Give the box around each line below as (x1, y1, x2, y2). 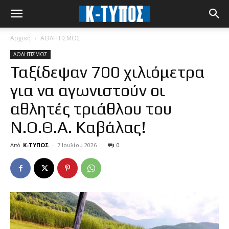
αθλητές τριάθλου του (10, 99, 172, 118)
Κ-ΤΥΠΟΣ (23, 141, 49, 149)
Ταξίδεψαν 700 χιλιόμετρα (10, 62, 205, 81)
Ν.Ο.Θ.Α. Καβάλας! (10, 118, 146, 136)
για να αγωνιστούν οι (10, 81, 165, 100)
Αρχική (10, 34, 31, 42)
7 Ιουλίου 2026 (57, 141, 97, 149)
